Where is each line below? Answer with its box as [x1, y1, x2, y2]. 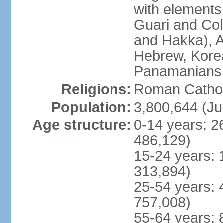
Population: [51, 99, 131, 115]
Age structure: [32, 117, 131, 133]
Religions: [61, 81, 131, 97]
